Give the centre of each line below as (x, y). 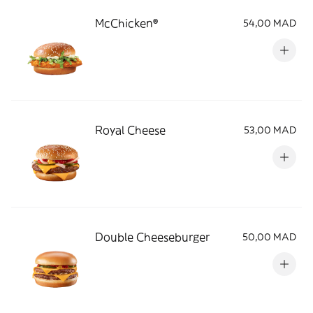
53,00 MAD (270, 130)
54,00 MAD (270, 23)
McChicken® (126, 23)
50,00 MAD (269, 237)
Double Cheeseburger (152, 237)
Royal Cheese (130, 130)
